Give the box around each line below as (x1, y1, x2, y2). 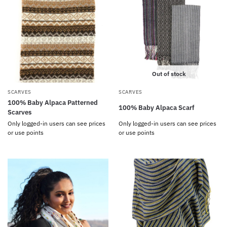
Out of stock (152, 70, 186, 78)
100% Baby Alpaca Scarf (119, 103, 195, 112)
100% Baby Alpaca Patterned (8, 98, 98, 107)
